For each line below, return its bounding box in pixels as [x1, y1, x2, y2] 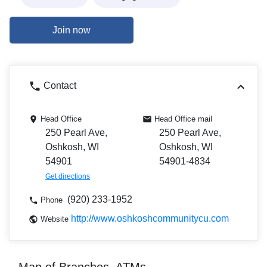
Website [41, 215, 69, 224]
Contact [41, 80, 76, 91]
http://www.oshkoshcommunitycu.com [71, 213, 229, 224]
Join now [52, 24, 91, 35]
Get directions [45, 172, 90, 181]
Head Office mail [154, 114, 212, 124]
